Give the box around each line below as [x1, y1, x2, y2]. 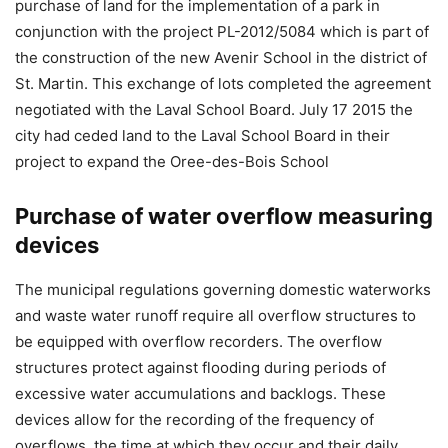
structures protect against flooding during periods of [15, 358, 386, 377]
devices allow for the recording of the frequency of [15, 410, 374, 429]
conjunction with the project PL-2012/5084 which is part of [15, 22, 429, 41]
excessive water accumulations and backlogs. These [15, 384, 386, 403]
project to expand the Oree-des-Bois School [15, 152, 329, 171]
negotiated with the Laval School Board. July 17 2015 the [15, 100, 413, 119]
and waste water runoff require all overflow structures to [15, 306, 416, 325]
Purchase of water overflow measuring [15, 203, 433, 229]
